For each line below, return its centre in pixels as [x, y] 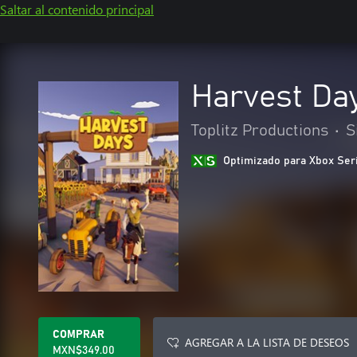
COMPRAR [78, 335]
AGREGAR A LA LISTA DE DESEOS [267, 342]
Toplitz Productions [260, 131]
